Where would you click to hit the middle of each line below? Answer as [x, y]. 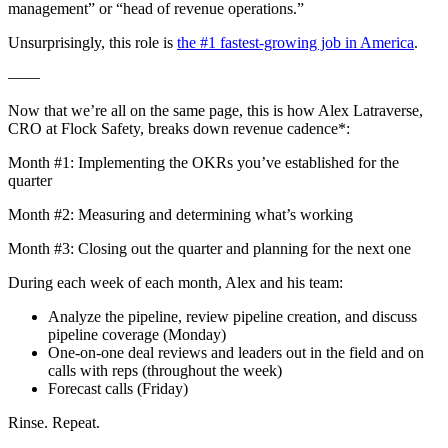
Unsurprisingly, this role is [92, 43]
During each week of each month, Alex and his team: [177, 283]
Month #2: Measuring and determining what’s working [180, 215]
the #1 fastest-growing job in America [295, 43]
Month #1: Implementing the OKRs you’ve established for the [203, 163]
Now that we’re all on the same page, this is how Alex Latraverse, [215, 111]
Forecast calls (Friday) [118, 389]
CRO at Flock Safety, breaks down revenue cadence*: [181, 129]
